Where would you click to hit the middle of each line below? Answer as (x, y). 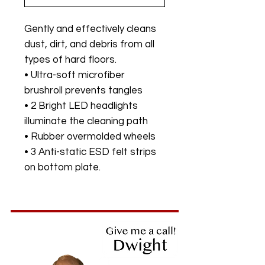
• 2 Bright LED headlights (81, 106)
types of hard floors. (70, 60)
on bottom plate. (62, 168)
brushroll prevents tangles (83, 91)
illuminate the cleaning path (86, 122)
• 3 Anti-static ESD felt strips (90, 152)
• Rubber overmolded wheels (90, 137)
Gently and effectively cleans (90, 29)
